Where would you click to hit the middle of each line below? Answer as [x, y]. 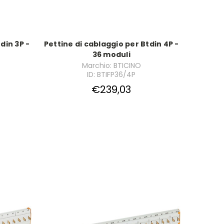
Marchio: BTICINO [111, 65]
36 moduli [111, 54]
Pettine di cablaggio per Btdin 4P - [111, 44]
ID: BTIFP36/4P [111, 74]
